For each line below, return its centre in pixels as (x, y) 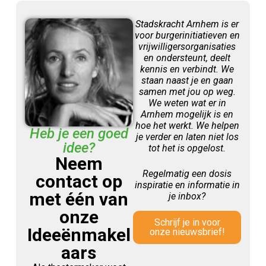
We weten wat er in (187, 103)
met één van (79, 199)
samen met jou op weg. (187, 91)
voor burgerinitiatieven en (187, 35)
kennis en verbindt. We (187, 69)
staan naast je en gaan (187, 80)
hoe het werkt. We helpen (187, 125)
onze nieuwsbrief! (187, 232)
